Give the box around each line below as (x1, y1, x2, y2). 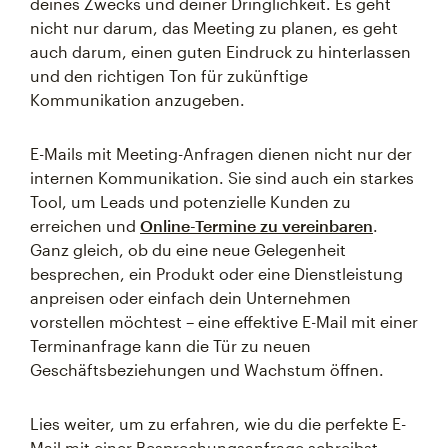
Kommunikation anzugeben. (30, 90, 245, 109)
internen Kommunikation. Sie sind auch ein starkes (30, 168, 414, 187)
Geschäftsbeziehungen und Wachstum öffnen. (30, 360, 384, 379)
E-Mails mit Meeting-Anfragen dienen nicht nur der (30, 144, 412, 163)
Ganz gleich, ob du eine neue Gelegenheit (30, 240, 346, 259)
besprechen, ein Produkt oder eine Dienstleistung (30, 264, 403, 283)
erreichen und (30, 216, 140, 235)
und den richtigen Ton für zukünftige (30, 66, 308, 85)
